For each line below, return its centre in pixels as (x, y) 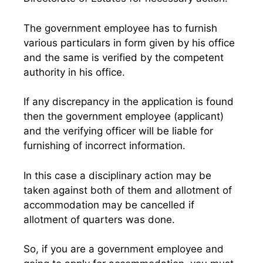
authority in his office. (74, 72)
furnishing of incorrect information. (104, 146)
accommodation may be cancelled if (109, 205)
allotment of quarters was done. (99, 219)
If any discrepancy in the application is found (129, 102)
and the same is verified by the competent (124, 57)
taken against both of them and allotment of (128, 190)
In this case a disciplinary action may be (117, 175)
